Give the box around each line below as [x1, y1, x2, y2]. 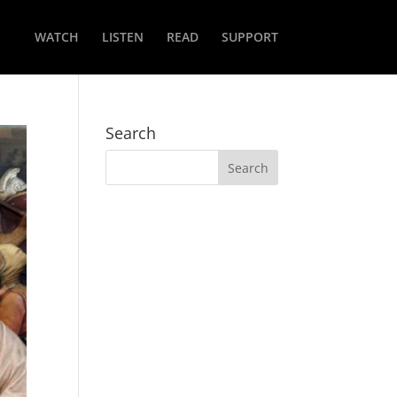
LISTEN [101, 28, 144, 45]
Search [105, 122, 157, 144]
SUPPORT [221, 28, 278, 45]
